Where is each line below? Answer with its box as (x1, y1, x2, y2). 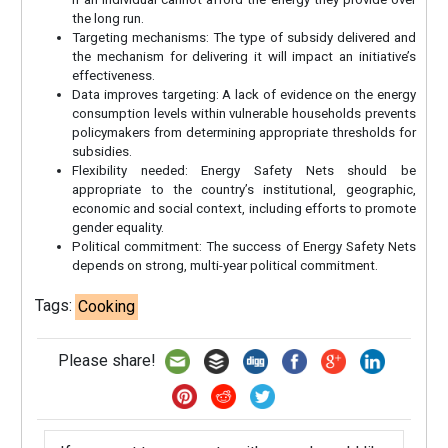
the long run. (72, 10, 145, 26)
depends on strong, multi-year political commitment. (72, 257, 379, 273)
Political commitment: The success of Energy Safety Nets (72, 238, 416, 254)
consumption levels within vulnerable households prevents (72, 105, 416, 121)
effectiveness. (72, 67, 156, 83)
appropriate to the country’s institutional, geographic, (72, 181, 416, 197)
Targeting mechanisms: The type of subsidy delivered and (72, 29, 416, 45)
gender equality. (72, 219, 165, 235)
